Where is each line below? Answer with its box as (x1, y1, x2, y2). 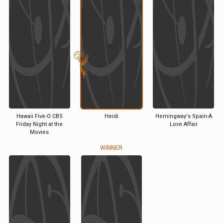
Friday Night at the (16, 121, 63, 127)
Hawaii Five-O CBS (16, 113, 63, 119)
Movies (30, 129, 49, 135)
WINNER (100, 144, 123, 151)
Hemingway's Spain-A (155, 113, 212, 119)
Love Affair (169, 121, 198, 127)
